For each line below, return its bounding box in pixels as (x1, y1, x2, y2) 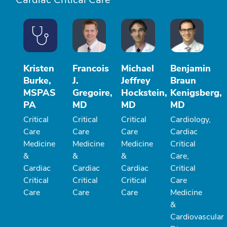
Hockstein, (121, 87, 167, 99)
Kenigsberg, (170, 87, 222, 99)
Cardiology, (170, 114, 211, 126)
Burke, (23, 74, 51, 87)
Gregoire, (72, 87, 112, 99)
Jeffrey (121, 74, 150, 87)
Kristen (23, 62, 54, 75)
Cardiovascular (170, 211, 224, 223)
